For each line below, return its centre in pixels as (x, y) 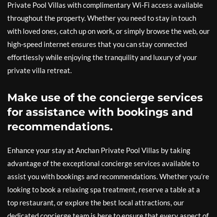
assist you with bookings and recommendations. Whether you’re (108, 177)
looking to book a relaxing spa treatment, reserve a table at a (104, 190)
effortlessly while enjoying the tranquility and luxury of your (102, 57)
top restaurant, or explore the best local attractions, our (96, 203)
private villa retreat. (39, 70)
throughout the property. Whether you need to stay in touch (102, 18)
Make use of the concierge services (105, 98)
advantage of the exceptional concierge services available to (103, 163)
